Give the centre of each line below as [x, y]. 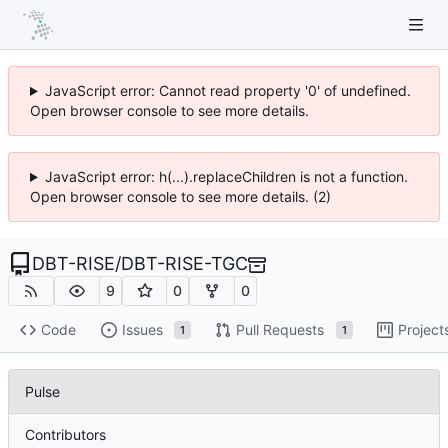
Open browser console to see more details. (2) [180, 196]
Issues [142, 330]
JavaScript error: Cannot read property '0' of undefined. [227, 90]
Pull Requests [279, 330]
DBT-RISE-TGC [184, 263]
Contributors [65, 434]
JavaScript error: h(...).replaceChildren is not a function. [226, 176]
